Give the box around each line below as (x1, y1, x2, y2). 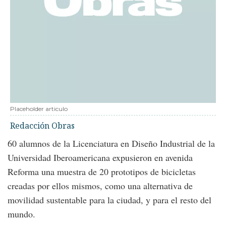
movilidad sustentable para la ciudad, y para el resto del (8, 194, 211, 206)
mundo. (8, 208, 35, 220)
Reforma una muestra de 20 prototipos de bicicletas (8, 165, 196, 178)
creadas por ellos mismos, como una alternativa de (8, 180, 193, 192)
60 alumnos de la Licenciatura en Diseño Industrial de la (8, 137, 215, 149)
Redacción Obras (10, 120, 75, 131)
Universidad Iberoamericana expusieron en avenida (8, 151, 193, 163)
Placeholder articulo (10, 105, 68, 112)
